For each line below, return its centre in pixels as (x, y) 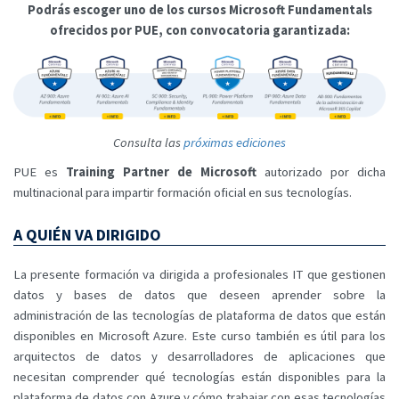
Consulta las (148, 143)
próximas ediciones (235, 143)
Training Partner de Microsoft (161, 172)
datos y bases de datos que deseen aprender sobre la (199, 294)
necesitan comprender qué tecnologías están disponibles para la (199, 376)
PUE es (40, 172)
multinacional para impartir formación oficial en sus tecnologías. (183, 193)
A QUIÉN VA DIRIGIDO (87, 235)
